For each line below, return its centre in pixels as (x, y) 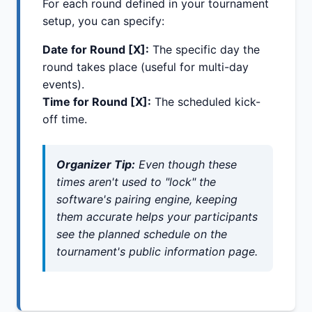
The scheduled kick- (206, 102)
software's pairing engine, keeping (147, 200)
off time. (65, 119)
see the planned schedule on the (142, 234)
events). (63, 85)
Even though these (186, 165)
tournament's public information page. (157, 252)
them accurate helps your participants (157, 217)
